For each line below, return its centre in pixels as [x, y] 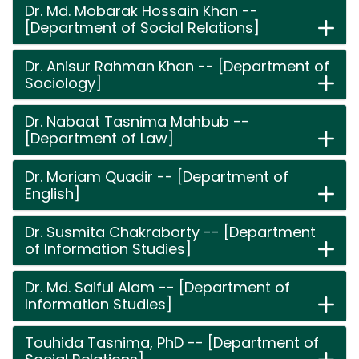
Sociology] [63, 83]
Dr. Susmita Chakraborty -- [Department [170, 232]
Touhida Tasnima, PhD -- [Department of [172, 343]
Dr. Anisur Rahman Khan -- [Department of [177, 66]
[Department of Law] [99, 138]
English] [52, 194]
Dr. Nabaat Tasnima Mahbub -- [137, 121]
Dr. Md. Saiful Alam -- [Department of [157, 287]
